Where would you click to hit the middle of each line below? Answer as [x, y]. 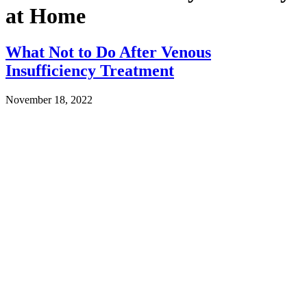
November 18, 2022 [49, 100]
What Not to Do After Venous [108, 52]
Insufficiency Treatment [90, 71]
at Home [46, 15]
